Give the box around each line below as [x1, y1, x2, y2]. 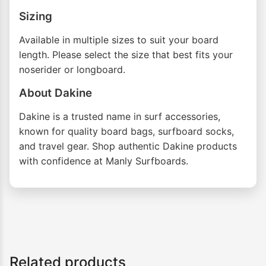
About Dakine [19, 86, 92, 100]
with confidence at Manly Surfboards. [19, 155, 188, 167]
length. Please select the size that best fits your [19, 49, 233, 61]
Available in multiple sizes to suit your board [19, 34, 218, 46]
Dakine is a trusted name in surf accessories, [19, 110, 220, 123]
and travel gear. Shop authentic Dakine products [19, 140, 237, 153]
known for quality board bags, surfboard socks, [19, 125, 234, 138]
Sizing [19, 9, 52, 24]
